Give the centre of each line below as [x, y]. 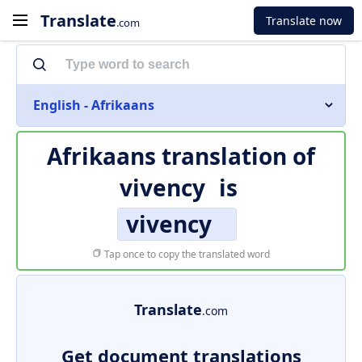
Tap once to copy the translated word [186, 254]
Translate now [304, 20]
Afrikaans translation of [181, 156]
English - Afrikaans [94, 105]
